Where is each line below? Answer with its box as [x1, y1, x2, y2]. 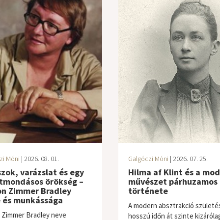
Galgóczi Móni [128, 154, 168, 163]
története [128, 185, 168, 196]
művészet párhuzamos [128, 176, 218, 187]
